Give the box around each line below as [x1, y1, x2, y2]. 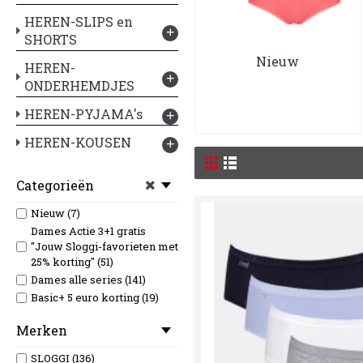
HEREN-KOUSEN [24, 134, 131, 151]
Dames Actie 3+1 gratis [31, 224, 146, 238]
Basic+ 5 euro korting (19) [31, 290, 159, 305]
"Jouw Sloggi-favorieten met [31, 239, 178, 254]
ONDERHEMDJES [24, 77, 135, 94]
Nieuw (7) [31, 206, 80, 220]
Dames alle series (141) [31, 272, 146, 287]
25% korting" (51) [31, 254, 113, 269]
